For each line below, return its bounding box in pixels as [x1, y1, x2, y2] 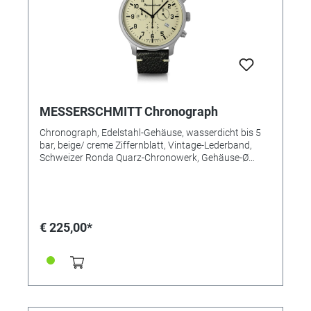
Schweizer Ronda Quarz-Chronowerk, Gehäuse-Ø [40, 151, 249, 163]
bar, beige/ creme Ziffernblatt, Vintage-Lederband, [40, 139, 252, 151]
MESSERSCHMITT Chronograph [40, 103, 218, 119]
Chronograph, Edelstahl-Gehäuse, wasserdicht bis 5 [40, 126, 261, 138]
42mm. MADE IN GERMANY [40, 164, 158, 176]
